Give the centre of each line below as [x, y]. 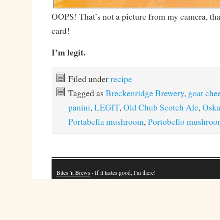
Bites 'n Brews [73, 173]
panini [79, 107]
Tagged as [87, 93]
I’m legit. [68, 52]
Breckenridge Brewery [145, 93]
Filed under [89, 79]
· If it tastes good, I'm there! [123, 173]
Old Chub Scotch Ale [161, 107]
